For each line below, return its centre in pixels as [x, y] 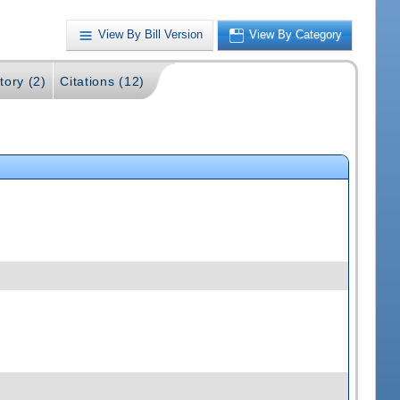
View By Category [296, 35]
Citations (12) [102, 82]
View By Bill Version [151, 35]
